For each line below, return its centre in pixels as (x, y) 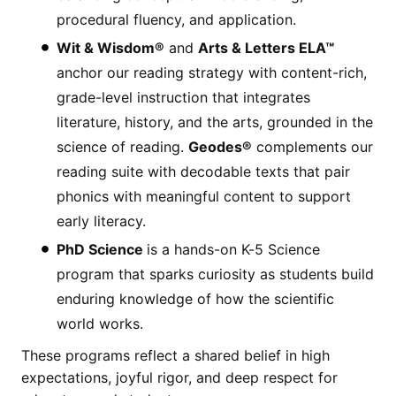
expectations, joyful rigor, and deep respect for (179, 377)
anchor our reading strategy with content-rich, (212, 72)
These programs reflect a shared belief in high (175, 355)
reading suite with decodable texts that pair (203, 171)
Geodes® (220, 146)
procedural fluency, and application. (176, 19)
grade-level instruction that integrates (183, 97)
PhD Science (102, 249)
